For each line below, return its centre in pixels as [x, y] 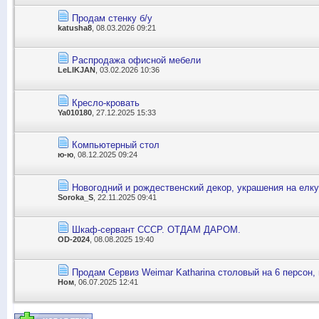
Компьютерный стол [116, 145]
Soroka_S [75, 197]
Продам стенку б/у [112, 18]
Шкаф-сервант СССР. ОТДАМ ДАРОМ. [156, 230]
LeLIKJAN [77, 70]
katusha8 [75, 27]
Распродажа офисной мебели [136, 61]
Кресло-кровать [106, 103]
